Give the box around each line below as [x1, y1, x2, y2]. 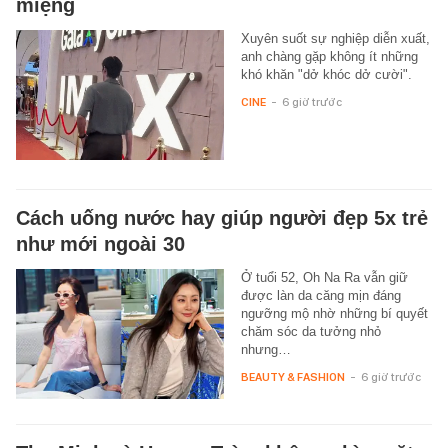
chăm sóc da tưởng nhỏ [240, 323, 381, 339]
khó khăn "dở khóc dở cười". [240, 66, 412, 82]
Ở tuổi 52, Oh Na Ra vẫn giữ [240, 269, 408, 285]
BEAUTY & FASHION [240, 369, 345, 384]
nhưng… [240, 341, 291, 357]
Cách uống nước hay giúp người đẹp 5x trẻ [16, 206, 428, 229]
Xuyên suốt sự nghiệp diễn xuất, [240, 30, 430, 46]
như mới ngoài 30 [16, 232, 185, 255]
